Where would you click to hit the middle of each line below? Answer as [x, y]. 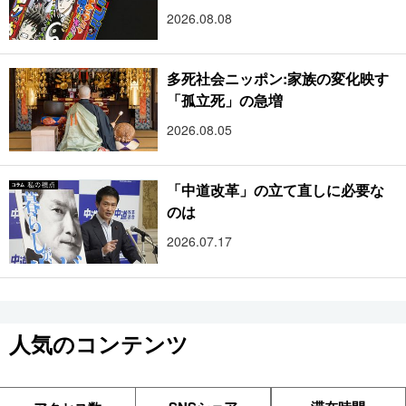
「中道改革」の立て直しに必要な [276, 190]
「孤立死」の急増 [225, 101]
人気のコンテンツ [99, 343]
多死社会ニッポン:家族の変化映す [278, 79]
